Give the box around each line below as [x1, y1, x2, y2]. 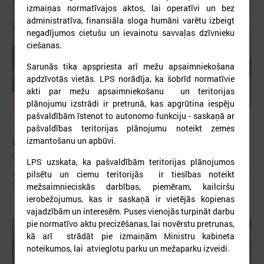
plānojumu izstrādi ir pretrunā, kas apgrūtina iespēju [27, 97, 235, 109]
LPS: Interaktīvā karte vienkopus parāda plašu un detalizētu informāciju [12, 167, 252, 179]
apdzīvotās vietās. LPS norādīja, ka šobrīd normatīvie [27, 72, 235, 84]
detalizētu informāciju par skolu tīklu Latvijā [12, 147, 220, 162]
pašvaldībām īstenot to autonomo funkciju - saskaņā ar [27, 110, 235, 121]
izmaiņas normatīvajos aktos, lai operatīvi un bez [27, 2, 235, 14]
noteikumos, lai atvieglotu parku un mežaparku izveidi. [27, 242, 232, 254]
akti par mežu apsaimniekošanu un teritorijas [27, 85, 235, 97]
